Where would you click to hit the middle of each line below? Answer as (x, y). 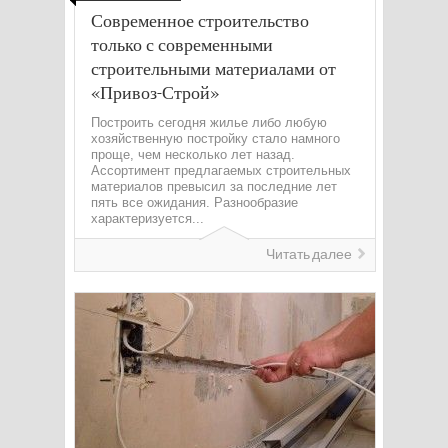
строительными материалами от (213, 68)
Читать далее (309, 254)
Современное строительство (200, 20)
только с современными (182, 44)
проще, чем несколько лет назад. (193, 154)
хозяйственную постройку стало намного (215, 138)
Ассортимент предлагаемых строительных (221, 170)
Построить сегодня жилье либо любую (209, 122)
